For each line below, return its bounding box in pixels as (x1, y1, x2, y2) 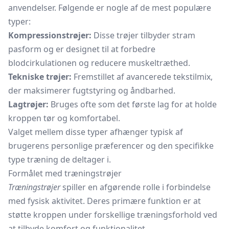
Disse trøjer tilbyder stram (91, 30, 195, 41)
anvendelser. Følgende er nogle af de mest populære (8, 2, 211, 13)
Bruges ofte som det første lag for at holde (49, 99, 217, 110)
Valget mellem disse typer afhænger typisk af (8, 126, 183, 138)
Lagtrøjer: (8, 99, 49, 110)
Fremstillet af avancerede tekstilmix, (72, 71, 213, 82)
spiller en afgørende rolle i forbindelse (60, 181, 211, 193)
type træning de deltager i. (8, 154, 111, 165)
